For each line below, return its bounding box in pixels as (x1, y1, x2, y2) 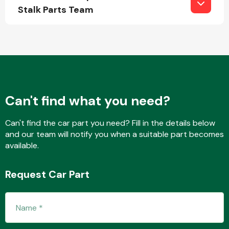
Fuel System (132, 35, 180, 47)
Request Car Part (5, 168, 89, 181)
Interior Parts (131, 111, 182, 123)
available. (5, 140, 39, 151)
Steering (140, 193, 173, 204)
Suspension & (129, 183, 184, 194)
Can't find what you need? (5, 92, 170, 109)
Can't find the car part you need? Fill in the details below (5, 118, 215, 128)
